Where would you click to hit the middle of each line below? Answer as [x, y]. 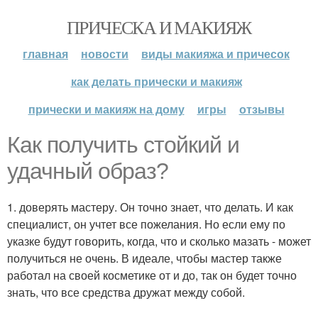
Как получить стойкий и [123, 145]
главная [45, 54]
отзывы [262, 109]
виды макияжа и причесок [215, 54]
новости [105, 54]
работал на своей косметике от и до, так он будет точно [152, 275]
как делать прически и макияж [156, 81]
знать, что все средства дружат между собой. [126, 292]
